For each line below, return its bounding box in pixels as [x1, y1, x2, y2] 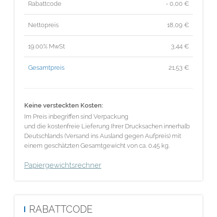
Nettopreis [28, 21, 59, 29]
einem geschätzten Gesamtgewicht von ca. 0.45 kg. [24, 142, 170, 149]
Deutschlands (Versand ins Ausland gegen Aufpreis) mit [24, 132, 181, 139]
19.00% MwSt [28, 43, 65, 50]
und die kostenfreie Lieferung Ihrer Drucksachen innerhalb [24, 123, 190, 130]
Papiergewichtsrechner [24, 161, 101, 170]
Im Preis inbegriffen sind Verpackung [24, 113, 128, 120]
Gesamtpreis [28, 64, 64, 71]
